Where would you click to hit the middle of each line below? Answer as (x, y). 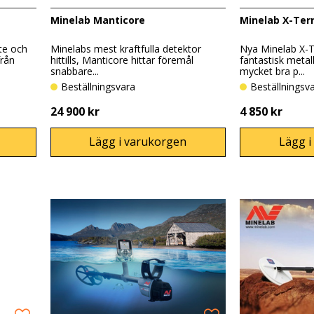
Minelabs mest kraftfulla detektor (125, 49)
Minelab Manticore (97, 20)
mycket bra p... (273, 71)
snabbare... (74, 71)
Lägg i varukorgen (138, 142)
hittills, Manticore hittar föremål (122, 60)
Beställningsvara (101, 87)
